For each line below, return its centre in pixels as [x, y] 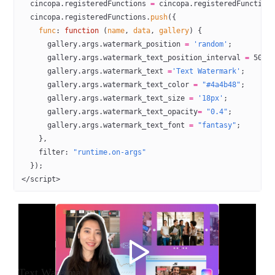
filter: [48, 152]
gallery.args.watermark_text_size [106, 98]
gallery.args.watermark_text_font [106, 125]
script [43, 179]
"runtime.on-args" [110, 152]
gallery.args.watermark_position [103, 44]
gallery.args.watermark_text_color [108, 85]
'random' [209, 44]
